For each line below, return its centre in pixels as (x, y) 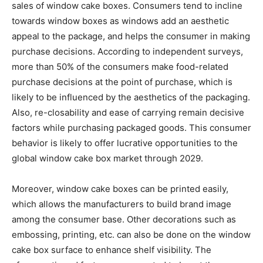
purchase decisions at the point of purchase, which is (122, 82)
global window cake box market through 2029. (107, 158)
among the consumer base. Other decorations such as (124, 219)
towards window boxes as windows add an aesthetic (120, 21)
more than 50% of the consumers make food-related (120, 66)
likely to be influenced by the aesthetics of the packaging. (131, 97)
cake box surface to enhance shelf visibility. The (112, 249)
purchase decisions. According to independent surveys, (127, 51)
